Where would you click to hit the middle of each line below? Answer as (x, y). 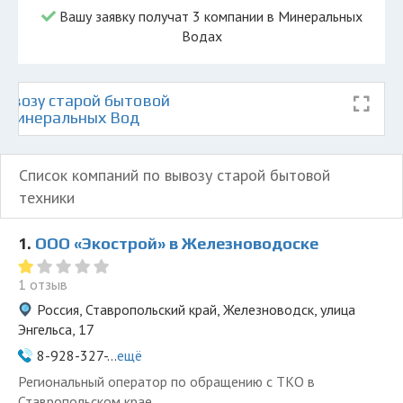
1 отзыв (43, 284)
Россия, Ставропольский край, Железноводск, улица (196, 309)
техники (47, 197)
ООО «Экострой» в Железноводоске (177, 243)
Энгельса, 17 (56, 329)
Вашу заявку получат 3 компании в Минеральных (209, 16)
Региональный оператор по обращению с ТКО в (166, 381)
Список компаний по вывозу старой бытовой (175, 175)
